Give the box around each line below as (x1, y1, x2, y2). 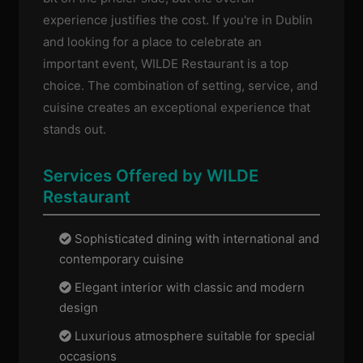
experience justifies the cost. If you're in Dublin (43, 12, 314, 28)
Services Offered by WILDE (43, 164, 259, 186)
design (59, 299, 99, 315)
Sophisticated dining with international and (71, 230, 320, 246)
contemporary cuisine (59, 250, 185, 267)
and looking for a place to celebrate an (43, 34, 263, 50)
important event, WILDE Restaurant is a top (43, 56, 289, 72)
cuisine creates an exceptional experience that (43, 100, 311, 116)
